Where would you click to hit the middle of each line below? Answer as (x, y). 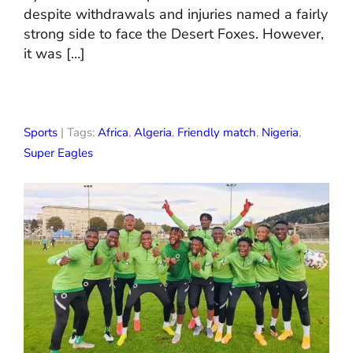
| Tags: (78, 133)
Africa (113, 133)
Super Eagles (58, 153)
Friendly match (217, 133)
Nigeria (280, 133)
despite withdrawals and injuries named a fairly (176, 15)
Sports (41, 133)
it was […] (54, 54)
